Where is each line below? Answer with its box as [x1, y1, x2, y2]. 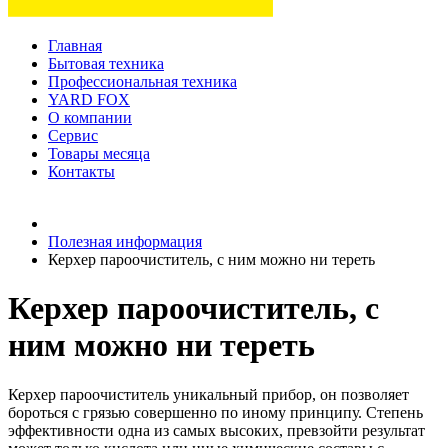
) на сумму [121, 181, 197, 198]
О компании [48, 109, 132, 126]
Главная [48, 37, 102, 54]
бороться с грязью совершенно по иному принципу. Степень [8, 403, 423, 421]
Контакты [48, 163, 115, 180]
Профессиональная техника [48, 73, 237, 90]
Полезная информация [48, 233, 202, 250]
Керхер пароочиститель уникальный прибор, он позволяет [8, 385, 409, 403]
